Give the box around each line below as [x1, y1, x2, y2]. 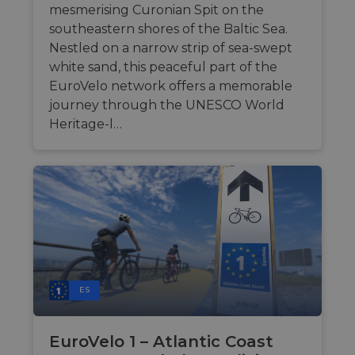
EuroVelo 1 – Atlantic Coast [49, 332, 273, 352]
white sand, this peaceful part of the [49, 59, 277, 75]
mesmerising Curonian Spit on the [49, 2, 264, 18]
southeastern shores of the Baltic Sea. [49, 21, 288, 37]
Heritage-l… [49, 116, 122, 132]
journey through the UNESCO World [49, 97, 284, 113]
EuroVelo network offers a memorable [49, 78, 292, 94]
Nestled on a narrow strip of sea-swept [49, 40, 292, 56]
